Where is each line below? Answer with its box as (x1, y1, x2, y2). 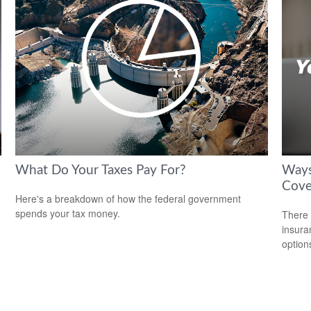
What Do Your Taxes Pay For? (15, 163, 187, 177)
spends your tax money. (15, 205, 121, 220)
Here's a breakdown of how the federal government (15, 191, 242, 205)
